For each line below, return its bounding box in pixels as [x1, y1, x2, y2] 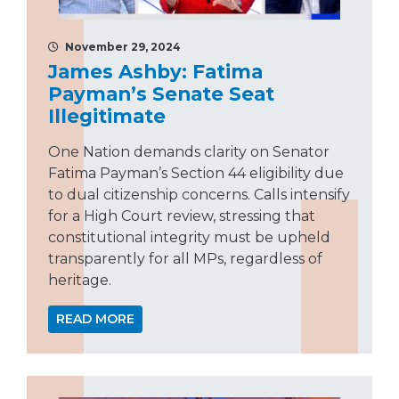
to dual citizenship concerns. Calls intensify [48, 185, 350, 203]
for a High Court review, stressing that [48, 207, 315, 224]
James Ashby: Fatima [48, 59, 263, 83]
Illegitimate [48, 103, 166, 127]
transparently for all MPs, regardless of [48, 249, 322, 267]
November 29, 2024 [62, 39, 181, 53]
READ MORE [56, 310, 134, 327]
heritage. [48, 271, 111, 289]
